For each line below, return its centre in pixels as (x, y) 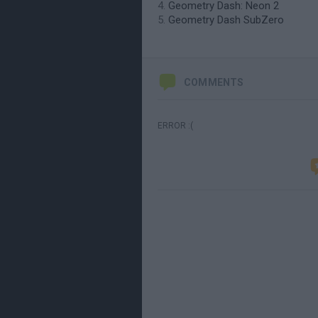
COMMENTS (214, 82)
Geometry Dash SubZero (226, 20)
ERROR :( (175, 126)
